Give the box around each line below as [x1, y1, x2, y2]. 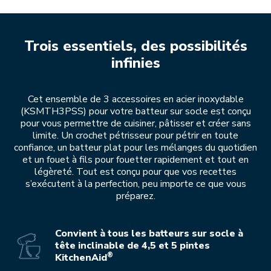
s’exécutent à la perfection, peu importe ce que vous [25, 177, 246, 191]
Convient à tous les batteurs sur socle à [55, 227, 243, 241]
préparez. [116, 189, 155, 203]
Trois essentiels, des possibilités [24, 36, 247, 56]
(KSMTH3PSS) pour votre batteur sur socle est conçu [20, 105, 251, 119]
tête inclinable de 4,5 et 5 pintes [55, 239, 210, 253]
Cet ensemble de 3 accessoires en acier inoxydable [27, 93, 244, 106]
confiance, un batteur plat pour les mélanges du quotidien [14, 141, 257, 155]
